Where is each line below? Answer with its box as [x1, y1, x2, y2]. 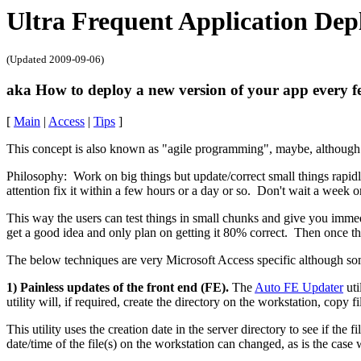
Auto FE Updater [255, 280, 343, 294]
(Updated [6, 53, 49, 66]
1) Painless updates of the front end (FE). [6, 280, 229, 294]
